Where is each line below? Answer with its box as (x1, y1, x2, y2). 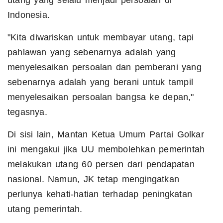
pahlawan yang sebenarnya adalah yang (7, 47, 176, 58)
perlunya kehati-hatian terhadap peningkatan (7, 189, 192, 200)
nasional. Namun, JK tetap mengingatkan (7, 174, 180, 185)
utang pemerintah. (7, 204, 83, 215)
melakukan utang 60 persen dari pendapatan (7, 159, 195, 170)
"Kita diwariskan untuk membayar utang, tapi (7, 32, 194, 43)
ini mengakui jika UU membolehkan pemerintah (7, 144, 205, 155)
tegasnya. (7, 107, 47, 117)
